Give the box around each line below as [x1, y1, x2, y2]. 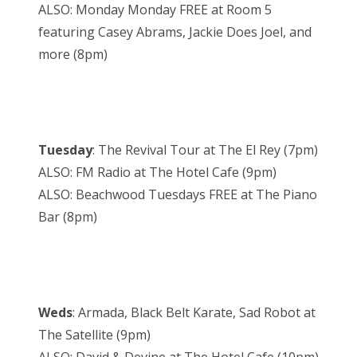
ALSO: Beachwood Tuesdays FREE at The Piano [38, 186, 317, 204]
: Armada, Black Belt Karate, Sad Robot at [73, 304, 316, 322]
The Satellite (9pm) [38, 326, 151, 344]
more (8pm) [38, 45, 108, 64]
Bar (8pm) [38, 208, 97, 226]
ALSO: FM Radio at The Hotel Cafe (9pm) [38, 163, 277, 182]
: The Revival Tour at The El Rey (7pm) [92, 141, 318, 159]
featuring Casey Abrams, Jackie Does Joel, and [38, 23, 312, 41]
